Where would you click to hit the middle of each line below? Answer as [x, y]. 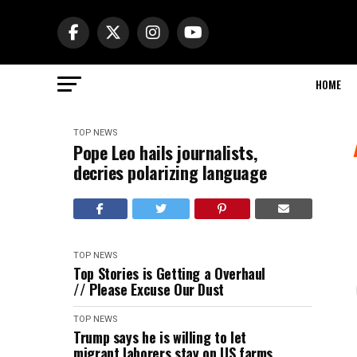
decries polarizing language [170, 172]
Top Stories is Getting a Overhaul [170, 273]
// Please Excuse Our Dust [149, 289]
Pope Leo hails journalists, [165, 152]
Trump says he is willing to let [160, 337]
